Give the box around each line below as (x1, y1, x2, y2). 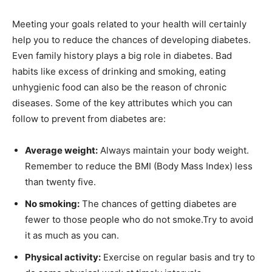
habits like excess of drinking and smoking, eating (12, 66, 226, 77)
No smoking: (25, 198, 80, 209)
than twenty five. (25, 176, 96, 188)
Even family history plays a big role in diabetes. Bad (12, 50, 232, 61)
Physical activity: (25, 251, 101, 263)
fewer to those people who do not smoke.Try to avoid (25, 214, 253, 225)
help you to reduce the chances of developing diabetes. (12, 34, 251, 46)
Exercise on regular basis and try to (101, 251, 255, 263)
